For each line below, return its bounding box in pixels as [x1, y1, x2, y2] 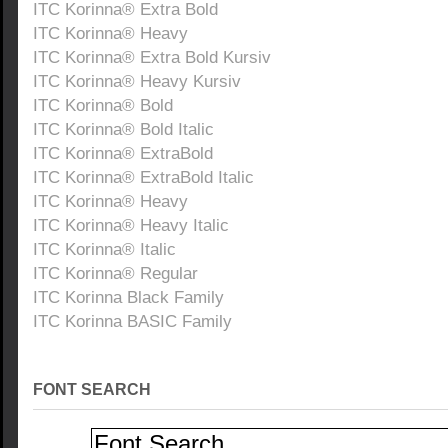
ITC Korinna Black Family [33, 287, 224, 307]
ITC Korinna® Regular [33, 263, 198, 283]
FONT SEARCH [33, 381, 151, 398]
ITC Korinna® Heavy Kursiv [33, 71, 241, 91]
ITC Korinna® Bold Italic [33, 119, 214, 139]
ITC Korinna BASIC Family [33, 311, 232, 331]
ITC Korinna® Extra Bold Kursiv [33, 47, 271, 67]
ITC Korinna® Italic [33, 239, 176, 259]
